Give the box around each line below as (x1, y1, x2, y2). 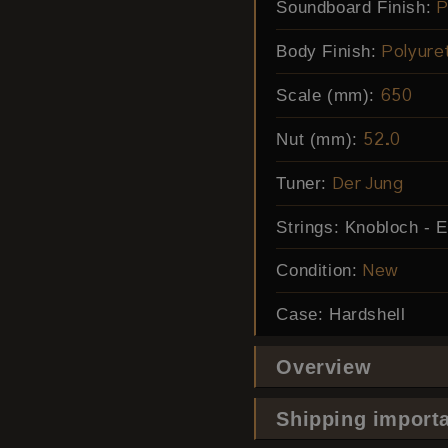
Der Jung (332, 176, 404, 193)
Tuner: (276, 174, 327, 193)
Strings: (276, 218, 340, 237)
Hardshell (328, 305, 406, 324)
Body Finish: (276, 42, 377, 61)
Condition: (276, 261, 358, 280)
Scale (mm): (276, 86, 375, 105)
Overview (276, 356, 372, 378)
